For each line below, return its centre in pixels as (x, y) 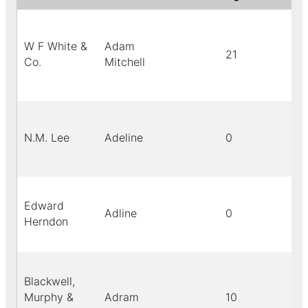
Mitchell (125, 62)
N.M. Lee (47, 138)
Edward (44, 206)
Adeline (124, 138)
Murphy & (49, 297)
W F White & (56, 46)
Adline (121, 213)
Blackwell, (49, 282)
